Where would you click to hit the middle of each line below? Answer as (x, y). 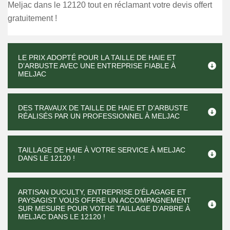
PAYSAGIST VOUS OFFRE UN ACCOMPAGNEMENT (104, 200)
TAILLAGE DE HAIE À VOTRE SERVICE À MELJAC (102, 150)
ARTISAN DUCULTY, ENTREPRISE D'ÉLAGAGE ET (102, 192)
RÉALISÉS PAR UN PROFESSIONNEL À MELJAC (99, 116)
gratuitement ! (32, 18)
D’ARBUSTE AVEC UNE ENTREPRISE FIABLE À (97, 66)
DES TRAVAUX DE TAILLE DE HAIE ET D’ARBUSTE (103, 108)
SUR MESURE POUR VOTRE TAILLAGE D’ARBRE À (104, 208)
